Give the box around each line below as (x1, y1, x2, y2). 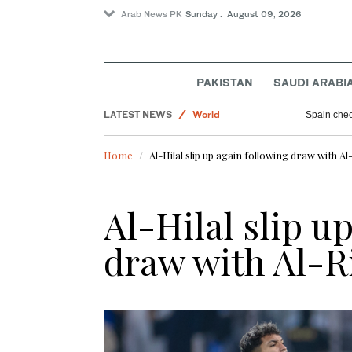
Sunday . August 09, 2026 (185, 9, 302, 20)
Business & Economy (192, 61, 290, 74)
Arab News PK (121, 9, 182, 20)
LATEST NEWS (104, 108, 172, 121)
